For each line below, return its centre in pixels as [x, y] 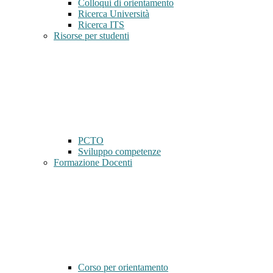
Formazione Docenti [93, 163]
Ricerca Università [114, 14]
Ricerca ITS [101, 25]
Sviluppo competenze [119, 152]
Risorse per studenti [91, 36]
